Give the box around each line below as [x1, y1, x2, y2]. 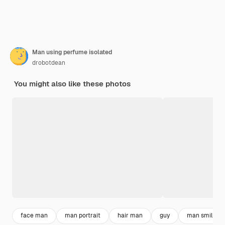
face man [21, 211, 48, 220]
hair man [118, 211, 143, 220]
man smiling [187, 211, 221, 220]
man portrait [65, 211, 100, 220]
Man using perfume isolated [32, 48, 112, 56]
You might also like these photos [14, 78, 131, 88]
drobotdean [32, 58, 65, 67]
